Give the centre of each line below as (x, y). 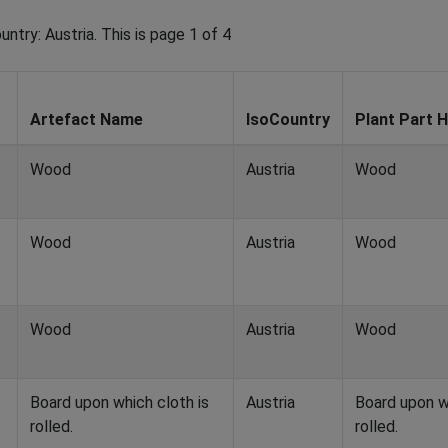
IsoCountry (288, 119)
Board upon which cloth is (119, 402)
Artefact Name (86, 119)
